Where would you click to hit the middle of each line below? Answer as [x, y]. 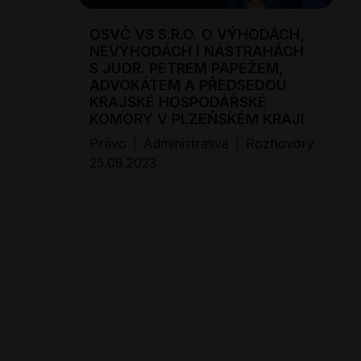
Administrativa [186, 143]
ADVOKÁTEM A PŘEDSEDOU [188, 85]
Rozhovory [280, 143]
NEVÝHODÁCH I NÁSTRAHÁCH [197, 51]
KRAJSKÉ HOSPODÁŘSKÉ [178, 102]
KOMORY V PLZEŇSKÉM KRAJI [197, 118]
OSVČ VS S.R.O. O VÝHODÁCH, [197, 34]
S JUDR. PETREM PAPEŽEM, [187, 68]
